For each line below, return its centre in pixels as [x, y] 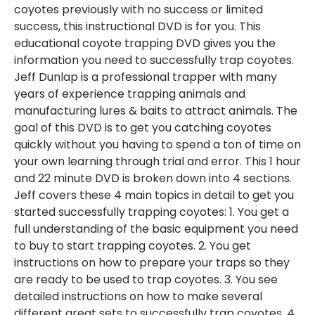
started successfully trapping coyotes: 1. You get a [152, 212]
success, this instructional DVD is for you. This [137, 27]
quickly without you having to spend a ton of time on [157, 145]
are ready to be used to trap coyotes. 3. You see [146, 280]
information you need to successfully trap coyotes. [154, 60]
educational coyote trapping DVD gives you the [145, 44]
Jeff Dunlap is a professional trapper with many [146, 77]
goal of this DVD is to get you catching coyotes [143, 128]
